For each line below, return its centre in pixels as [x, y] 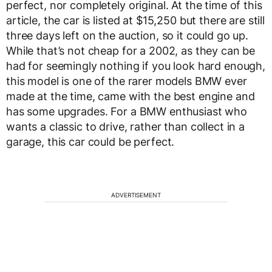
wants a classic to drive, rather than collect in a [125, 127]
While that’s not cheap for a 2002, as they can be [131, 51]
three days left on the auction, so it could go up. [127, 36]
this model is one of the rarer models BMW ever [127, 81]
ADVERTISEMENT [136, 195]
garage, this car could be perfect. [90, 142]
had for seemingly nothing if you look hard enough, [136, 66]
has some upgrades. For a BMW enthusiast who [127, 111]
